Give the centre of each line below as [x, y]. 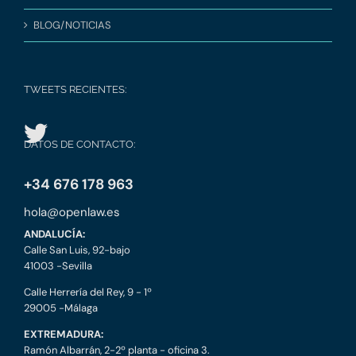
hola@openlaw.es [72, 213]
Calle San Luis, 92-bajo [77, 250]
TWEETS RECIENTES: [75, 90]
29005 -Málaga [61, 308]
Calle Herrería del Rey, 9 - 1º [88, 292]
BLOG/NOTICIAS [72, 25]
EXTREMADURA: [64, 335]
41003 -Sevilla [58, 266]
